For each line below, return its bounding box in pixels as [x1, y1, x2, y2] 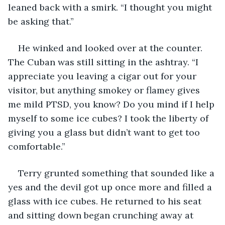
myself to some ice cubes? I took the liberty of [8, 112, 211, 124]
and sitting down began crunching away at [8, 209, 196, 221]
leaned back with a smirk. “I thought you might [8, 1, 214, 13]
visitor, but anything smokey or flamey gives [8, 84, 202, 96]
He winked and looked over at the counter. [18, 42, 205, 54]
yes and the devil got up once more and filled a [8, 181, 214, 193]
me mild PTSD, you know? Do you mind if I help [8, 98, 217, 110]
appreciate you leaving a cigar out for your [8, 70, 199, 82]
